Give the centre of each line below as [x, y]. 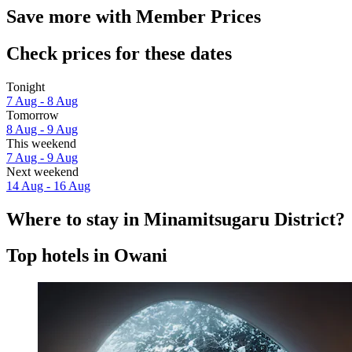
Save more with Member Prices [134, 16]
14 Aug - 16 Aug [48, 185]
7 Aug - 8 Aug [42, 101]
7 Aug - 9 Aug [42, 157]
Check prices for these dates [119, 53]
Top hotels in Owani [87, 256]
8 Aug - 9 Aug [42, 129]
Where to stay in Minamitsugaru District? [176, 219]
